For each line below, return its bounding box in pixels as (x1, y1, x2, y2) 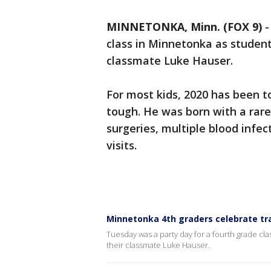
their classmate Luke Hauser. (106, 240, 210, 251)
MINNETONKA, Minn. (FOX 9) (106, 19, 262, 34)
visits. (106, 138, 137, 153)
